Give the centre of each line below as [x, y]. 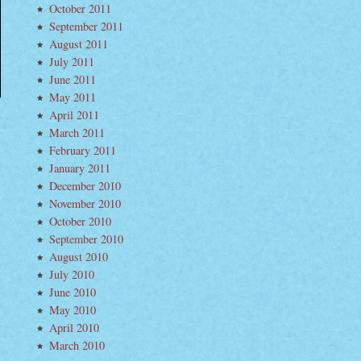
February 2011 [83, 150]
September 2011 [86, 26]
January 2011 [80, 168]
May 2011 [73, 97]
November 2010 [85, 203]
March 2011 [77, 133]
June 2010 [73, 292]
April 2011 [74, 115]
